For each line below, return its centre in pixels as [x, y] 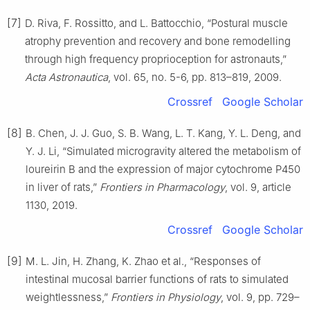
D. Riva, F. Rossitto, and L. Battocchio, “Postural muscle [156, 23]
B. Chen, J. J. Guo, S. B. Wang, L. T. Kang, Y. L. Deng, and [163, 133]
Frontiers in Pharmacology [162, 187]
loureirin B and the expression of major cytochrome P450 [163, 169]
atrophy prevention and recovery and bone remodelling [158, 41]
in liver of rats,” [63, 187]
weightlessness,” [68, 297]
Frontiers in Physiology [166, 297]
